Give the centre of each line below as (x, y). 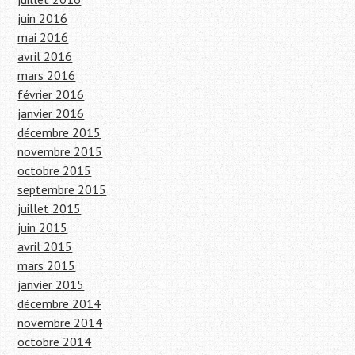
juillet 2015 (50, 209)
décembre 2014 (59, 304)
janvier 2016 (51, 114)
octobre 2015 (55, 171)
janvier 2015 (51, 285)
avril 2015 (45, 247)
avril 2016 (45, 57)
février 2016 (51, 95)
